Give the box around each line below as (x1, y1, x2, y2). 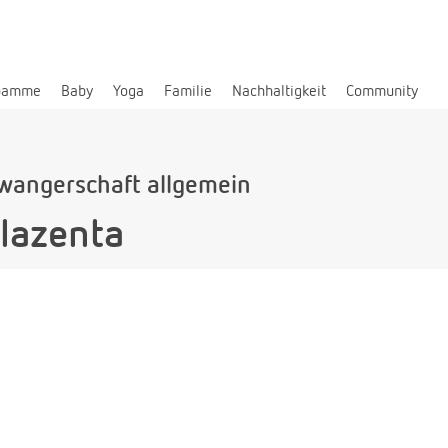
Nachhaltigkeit (232, 83, 326, 100)
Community (346, 83, 418, 100)
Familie (164, 83, 212, 100)
